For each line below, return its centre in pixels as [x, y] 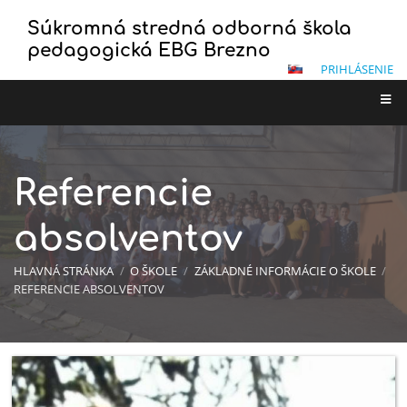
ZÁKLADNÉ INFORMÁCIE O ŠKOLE [285, 271]
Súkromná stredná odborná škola [189, 29]
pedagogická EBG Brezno [149, 50]
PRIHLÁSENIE [357, 69]
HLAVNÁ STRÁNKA [64, 271]
